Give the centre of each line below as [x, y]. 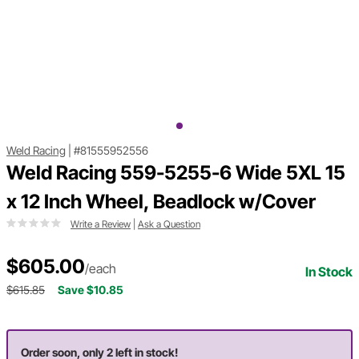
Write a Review [101, 224]
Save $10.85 [91, 290]
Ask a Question [169, 224]
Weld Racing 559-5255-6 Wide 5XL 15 [176, 173]
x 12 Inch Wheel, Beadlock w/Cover [161, 202]
